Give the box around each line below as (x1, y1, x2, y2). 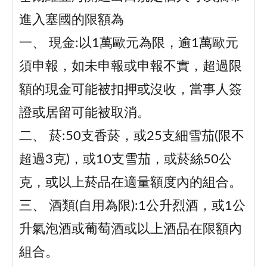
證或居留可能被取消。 (18, 107, 150, 120)
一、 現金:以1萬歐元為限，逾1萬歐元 (18, 37, 238, 50)
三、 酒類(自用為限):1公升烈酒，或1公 (18, 200, 246, 213)
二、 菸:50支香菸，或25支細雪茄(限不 (18, 130, 244, 143)
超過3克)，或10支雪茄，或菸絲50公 (18, 153, 232, 166)
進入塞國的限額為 (18, 14, 124, 27)
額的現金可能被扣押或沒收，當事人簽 (18, 83, 242, 97)
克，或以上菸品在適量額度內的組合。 (18, 176, 242, 190)
